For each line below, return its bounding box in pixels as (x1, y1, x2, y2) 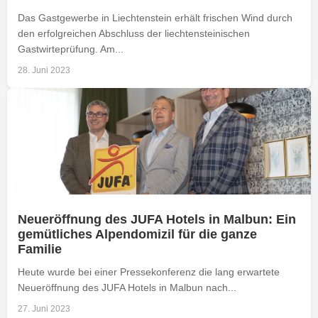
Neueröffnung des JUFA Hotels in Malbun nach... (18, 281, 236, 293)
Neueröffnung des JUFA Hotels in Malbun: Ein (18, 212, 296, 226)
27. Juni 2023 (18, 303, 70, 314)
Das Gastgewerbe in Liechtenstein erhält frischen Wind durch (18, 11, 292, 23)
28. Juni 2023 (18, 65, 70, 75)
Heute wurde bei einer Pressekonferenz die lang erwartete (18, 265, 280, 278)
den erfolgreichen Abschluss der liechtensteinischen (18, 27, 250, 39)
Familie (18, 241, 62, 256)
